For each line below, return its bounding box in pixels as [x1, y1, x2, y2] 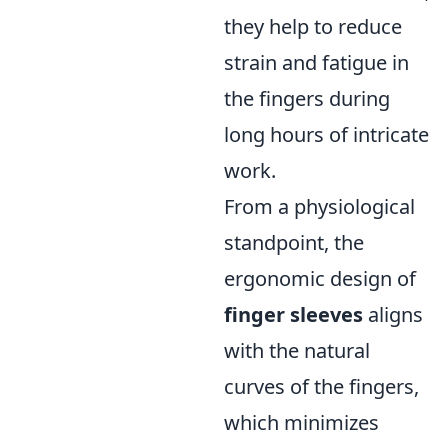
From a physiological [224, 193, 415, 221]
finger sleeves [224, 301, 363, 329]
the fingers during [224, 85, 390, 113]
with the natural [224, 337, 370, 365]
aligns [363, 301, 423, 329]
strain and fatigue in [224, 49, 409, 77]
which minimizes [224, 409, 379, 437]
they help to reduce [224, 13, 402, 41]
